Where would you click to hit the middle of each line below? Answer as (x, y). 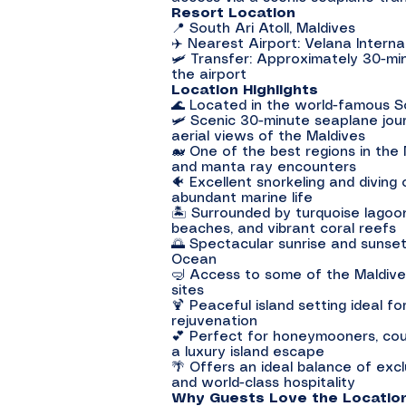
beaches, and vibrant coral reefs (284, 229)
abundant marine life (242, 198)
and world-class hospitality (263, 383)
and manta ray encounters (264, 168)
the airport (209, 75)
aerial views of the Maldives (268, 137)
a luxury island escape (248, 353)
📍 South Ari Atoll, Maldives (263, 29)
